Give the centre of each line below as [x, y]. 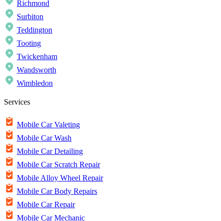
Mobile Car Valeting [48, 125]
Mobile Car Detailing [50, 151]
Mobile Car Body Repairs [57, 191]
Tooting [29, 43]
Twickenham [37, 56]
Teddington [35, 30]
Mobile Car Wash [44, 138]
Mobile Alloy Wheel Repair [60, 178]
